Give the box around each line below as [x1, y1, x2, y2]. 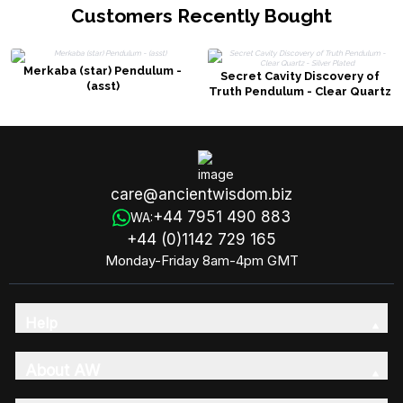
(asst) [85, 78, 120, 93]
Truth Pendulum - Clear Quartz [209, 84, 392, 98]
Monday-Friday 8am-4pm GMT [104, 252, 299, 270]
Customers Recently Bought [71, 4, 332, 27]
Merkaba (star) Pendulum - [23, 63, 183, 77]
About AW [24, 361, 100, 381]
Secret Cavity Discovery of [220, 68, 381, 83]
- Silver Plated [257, 99, 343, 113]
